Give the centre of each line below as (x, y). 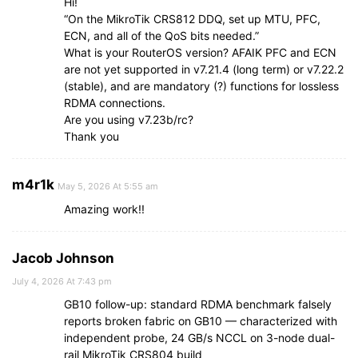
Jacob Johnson (63, 259)
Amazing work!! (104, 209)
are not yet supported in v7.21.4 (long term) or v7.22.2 (204, 70)
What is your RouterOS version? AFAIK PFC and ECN (200, 53)
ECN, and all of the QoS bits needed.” (161, 36)
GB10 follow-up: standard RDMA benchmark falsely (198, 304)
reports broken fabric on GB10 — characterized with (201, 321)
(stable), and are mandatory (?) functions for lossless (201, 86)
